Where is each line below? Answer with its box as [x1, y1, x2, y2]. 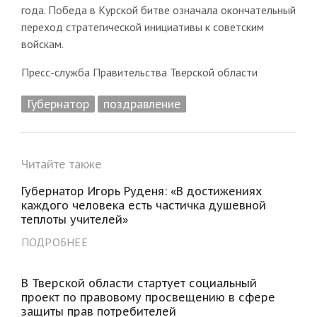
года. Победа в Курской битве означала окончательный [21, 2, 296, 17]
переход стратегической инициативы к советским [21, 19, 264, 34]
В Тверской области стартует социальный [21, 275, 257, 290]
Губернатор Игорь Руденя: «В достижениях [21, 183, 262, 198]
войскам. [21, 36, 64, 51]
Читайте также [21, 156, 102, 171]
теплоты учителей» [21, 212, 128, 226]
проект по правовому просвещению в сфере [21, 289, 275, 304]
